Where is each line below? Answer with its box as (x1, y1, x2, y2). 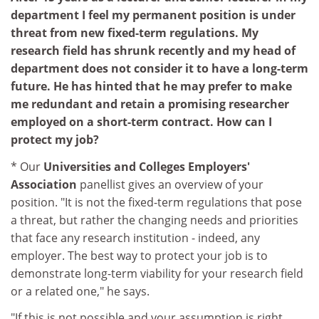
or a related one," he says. (11, 283, 150, 299)
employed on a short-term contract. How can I (11, 114, 272, 130)
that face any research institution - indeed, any (11, 229, 260, 246)
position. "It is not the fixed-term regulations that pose (11, 194, 302, 210)
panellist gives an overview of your (80, 176, 263, 192)
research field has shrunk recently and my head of (11, 43, 296, 58)
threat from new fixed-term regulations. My (11, 25, 258, 41)
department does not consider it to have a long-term (11, 61, 308, 76)
